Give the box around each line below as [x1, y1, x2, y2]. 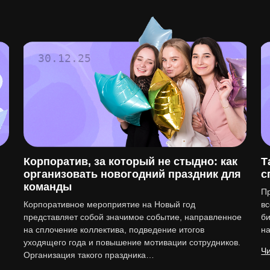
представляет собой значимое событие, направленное [23, 212, 242, 222]
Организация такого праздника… [23, 250, 154, 260]
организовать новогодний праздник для [23, 168, 241, 181]
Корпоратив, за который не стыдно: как [23, 155, 237, 168]
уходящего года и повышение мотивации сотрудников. [23, 237, 240, 248]
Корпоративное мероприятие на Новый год [23, 199, 195, 210]
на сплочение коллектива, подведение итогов [23, 225, 204, 235]
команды [23, 181, 72, 193]
